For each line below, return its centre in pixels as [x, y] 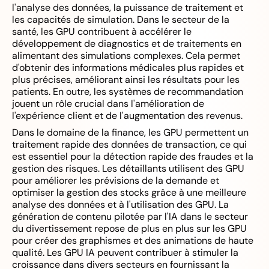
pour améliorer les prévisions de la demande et [116, 180]
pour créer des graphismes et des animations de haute [133, 240]
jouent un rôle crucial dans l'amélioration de [108, 104]
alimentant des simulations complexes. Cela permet [126, 56]
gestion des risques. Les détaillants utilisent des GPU [128, 168]
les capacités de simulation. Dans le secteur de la [121, 20]
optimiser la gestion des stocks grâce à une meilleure [129, 192]
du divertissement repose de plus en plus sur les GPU [129, 228]
